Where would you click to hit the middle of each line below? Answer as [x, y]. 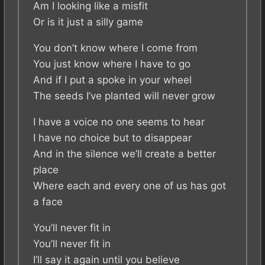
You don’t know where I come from [115, 48]
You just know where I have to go [112, 64]
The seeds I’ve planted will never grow [124, 96]
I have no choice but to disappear [112, 138]
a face [48, 202]
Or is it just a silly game [88, 22]
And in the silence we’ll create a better [125, 154]
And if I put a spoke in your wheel [112, 80]
